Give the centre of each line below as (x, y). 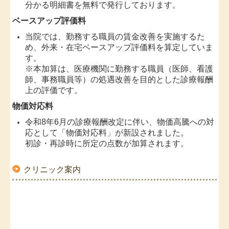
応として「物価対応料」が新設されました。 (107, 132)
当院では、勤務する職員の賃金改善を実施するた (115, 36)
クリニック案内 (52, 169)
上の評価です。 (54, 90)
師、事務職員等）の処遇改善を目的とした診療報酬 (119, 79)
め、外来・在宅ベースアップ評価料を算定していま (119, 47)
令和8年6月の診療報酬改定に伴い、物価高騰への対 (120, 122)
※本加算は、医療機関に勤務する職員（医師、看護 (119, 68)
